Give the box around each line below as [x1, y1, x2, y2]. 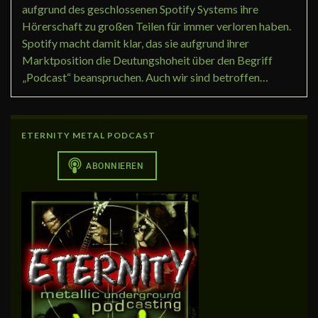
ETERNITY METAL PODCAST [21, 129, 155, 141]
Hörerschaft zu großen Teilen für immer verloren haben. [22, 18, 291, 33]
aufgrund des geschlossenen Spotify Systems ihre [22, 1, 258, 16]
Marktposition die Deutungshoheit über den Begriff [22, 53, 273, 67]
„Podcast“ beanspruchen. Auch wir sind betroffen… [22, 70, 268, 84]
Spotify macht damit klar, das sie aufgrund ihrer [22, 35, 249, 50]
